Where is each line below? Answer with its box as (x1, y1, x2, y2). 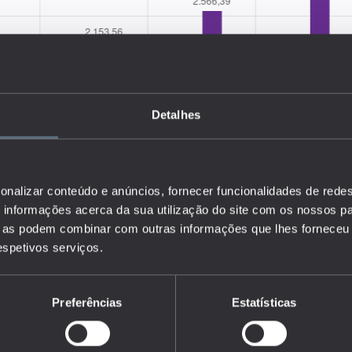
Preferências (52, 295, 123, 309)
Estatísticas (231, 295, 297, 309)
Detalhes (152, 107, 200, 121)
